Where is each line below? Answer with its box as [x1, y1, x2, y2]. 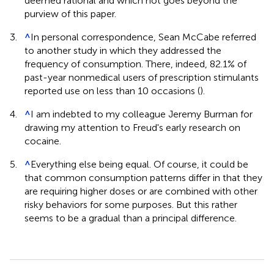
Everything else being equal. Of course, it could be [31, 158, 248, 170]
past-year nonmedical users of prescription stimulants [24, 71, 259, 83]
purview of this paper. [24, 7, 116, 20]
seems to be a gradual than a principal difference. [24, 212, 237, 224]
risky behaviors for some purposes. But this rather [24, 198, 237, 210]
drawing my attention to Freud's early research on [24, 121, 240, 133]
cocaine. [24, 135, 61, 147]
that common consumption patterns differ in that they [24, 171, 262, 183]
